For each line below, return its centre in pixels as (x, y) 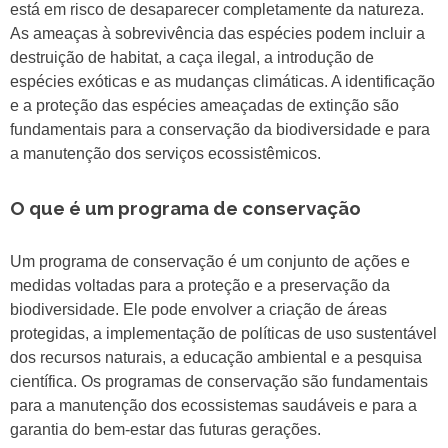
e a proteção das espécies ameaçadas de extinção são (204, 106)
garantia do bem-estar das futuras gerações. (165, 430)
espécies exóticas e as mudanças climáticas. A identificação (222, 82)
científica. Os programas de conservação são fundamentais (219, 382)
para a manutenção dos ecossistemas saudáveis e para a (213, 406)
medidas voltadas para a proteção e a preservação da (200, 286)
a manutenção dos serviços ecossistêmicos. (165, 154)
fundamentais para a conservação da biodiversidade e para (220, 130)
